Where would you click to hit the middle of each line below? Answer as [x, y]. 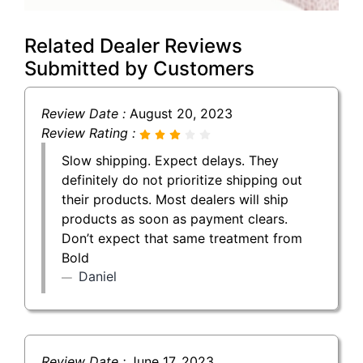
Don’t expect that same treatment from [182, 238]
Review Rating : [90, 132]
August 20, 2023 [181, 113]
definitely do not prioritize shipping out [182, 179]
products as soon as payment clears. [175, 218]
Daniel [98, 276]
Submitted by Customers [139, 68]
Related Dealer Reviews [133, 45]
